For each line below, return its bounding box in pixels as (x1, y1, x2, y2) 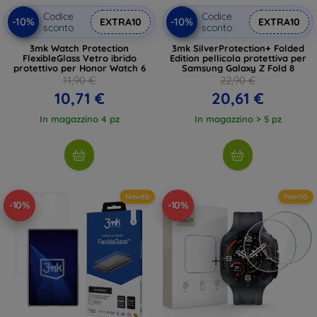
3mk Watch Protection (30, 42, 129, 54)
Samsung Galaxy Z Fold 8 (181, 62, 294, 74)
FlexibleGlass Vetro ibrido (22, 52, 137, 64)
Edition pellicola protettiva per (169, 52, 306, 64)
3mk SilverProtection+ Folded (171, 42, 304, 54)
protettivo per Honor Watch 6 (13, 62, 146, 74)
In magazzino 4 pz (39, 113, 120, 125)
